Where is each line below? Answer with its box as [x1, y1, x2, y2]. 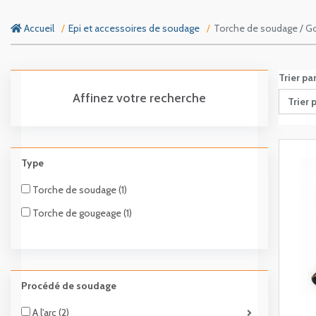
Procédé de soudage [21, 279, 116, 293]
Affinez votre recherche [73, 90, 206, 107]
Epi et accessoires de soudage [68, 22, 200, 35]
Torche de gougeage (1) [30, 207, 132, 220]
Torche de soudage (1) [30, 183, 127, 197]
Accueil [22, 22, 54, 35]
